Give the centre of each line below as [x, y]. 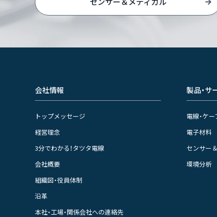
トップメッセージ [60, 116]
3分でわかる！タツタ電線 [70, 148]
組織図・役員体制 [59, 180]
